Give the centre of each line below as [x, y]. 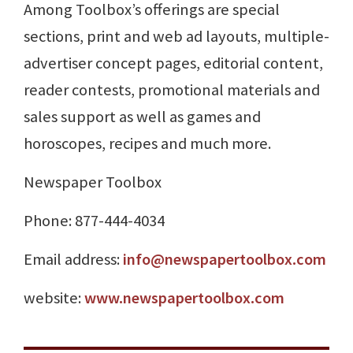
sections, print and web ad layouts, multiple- [176, 37]
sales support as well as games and [142, 117]
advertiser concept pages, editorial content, [173, 63]
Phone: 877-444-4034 [94, 221]
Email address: [73, 260]
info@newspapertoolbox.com [225, 260]
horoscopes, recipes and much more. [147, 144]
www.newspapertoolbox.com [184, 298]
